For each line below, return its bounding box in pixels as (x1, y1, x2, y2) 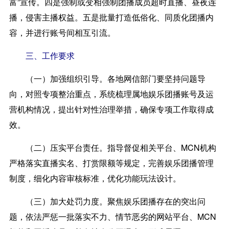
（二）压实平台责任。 (25, 141, 107, 153)
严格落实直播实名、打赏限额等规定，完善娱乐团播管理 (9, 156, 214, 169)
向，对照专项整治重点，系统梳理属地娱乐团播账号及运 (9, 87, 214, 100)
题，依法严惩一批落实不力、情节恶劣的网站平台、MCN (9, 210, 216, 222)
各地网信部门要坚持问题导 (107, 72, 205, 84)
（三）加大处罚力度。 (25, 195, 107, 207)
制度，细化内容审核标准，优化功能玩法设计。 (9, 172, 181, 184)
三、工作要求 (25, 49, 75, 61)
